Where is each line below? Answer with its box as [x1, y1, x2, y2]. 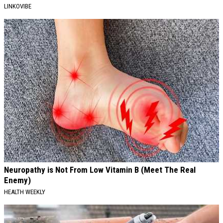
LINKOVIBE [4, 2, 31, 10]
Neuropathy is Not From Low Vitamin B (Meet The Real [4, 165, 196, 175]
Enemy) [4, 175, 31, 186]
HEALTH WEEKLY [4, 188, 45, 196]
